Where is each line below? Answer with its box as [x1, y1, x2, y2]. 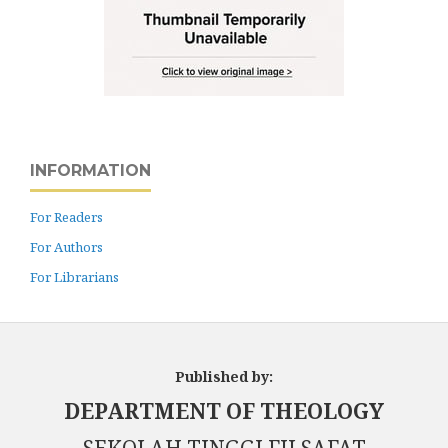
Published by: [175, 366, 273, 386]
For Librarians [30, 267, 119, 286]
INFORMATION [30, 160, 151, 180]
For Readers [30, 207, 103, 226]
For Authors [30, 237, 103, 256]
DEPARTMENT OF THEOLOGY [64, 396, 384, 425]
